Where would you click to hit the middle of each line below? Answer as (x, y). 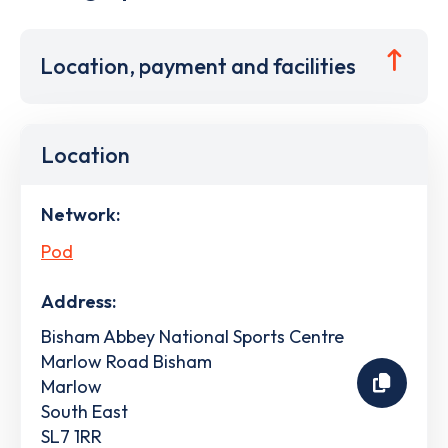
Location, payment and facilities (198, 66)
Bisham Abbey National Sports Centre (192, 336)
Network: (80, 214)
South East (84, 411)
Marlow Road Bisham (126, 361)
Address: (78, 301)
